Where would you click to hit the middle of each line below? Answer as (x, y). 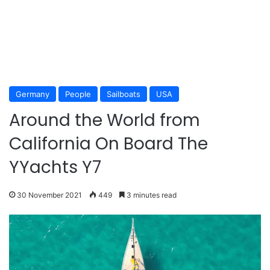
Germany (33, 94)
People (78, 94)
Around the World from (105, 120)
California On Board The (108, 143)
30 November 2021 (49, 195)
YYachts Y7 (55, 167)
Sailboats (124, 94)
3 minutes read (151, 195)
